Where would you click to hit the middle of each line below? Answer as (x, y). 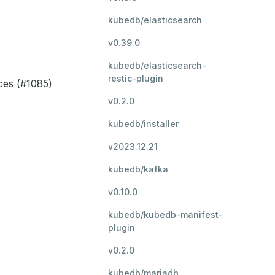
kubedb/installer (143, 124)
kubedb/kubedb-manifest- (165, 215)
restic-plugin (136, 78)
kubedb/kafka (138, 169)
